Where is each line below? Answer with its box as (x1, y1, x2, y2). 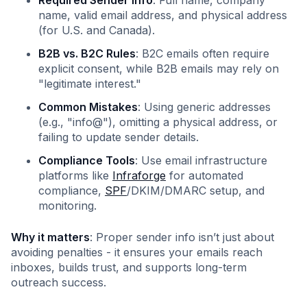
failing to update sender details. (38, 130, 199, 144)
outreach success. (11, 275, 106, 289)
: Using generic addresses (138, 100, 271, 114)
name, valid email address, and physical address (38, 8, 287, 22)
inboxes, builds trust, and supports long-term (11, 260, 247, 274)
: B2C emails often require (136, 47, 269, 60)
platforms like (38, 169, 112, 182)
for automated (166, 169, 243, 182)
